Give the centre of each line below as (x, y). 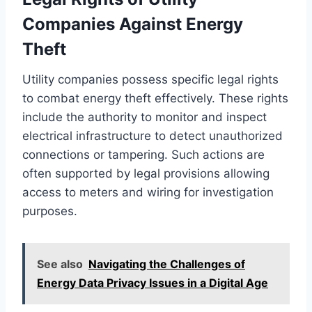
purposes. (50, 211)
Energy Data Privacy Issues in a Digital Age (153, 282)
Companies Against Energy (133, 24)
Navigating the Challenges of (167, 264)
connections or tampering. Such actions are (143, 154)
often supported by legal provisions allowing (146, 173)
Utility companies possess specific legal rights (150, 79)
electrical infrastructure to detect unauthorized (153, 135)
